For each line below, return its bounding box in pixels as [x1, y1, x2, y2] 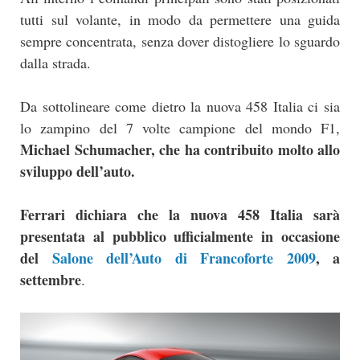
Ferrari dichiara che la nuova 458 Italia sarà [20, 204, 340, 226]
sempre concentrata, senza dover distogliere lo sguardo [20, 31, 340, 51]
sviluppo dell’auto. [20, 161, 135, 182]
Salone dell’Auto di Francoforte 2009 [51, 247, 316, 269]
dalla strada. [20, 53, 91, 73]
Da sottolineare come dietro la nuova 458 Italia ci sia [20, 96, 340, 117]
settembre [20, 269, 81, 291]
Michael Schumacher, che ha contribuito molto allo [20, 139, 340, 161]
